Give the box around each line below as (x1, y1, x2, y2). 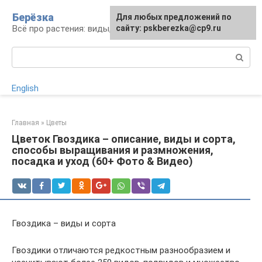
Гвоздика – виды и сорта (12, 218, 116, 229)
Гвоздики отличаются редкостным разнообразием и (12, 245, 230, 256)
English (12, 83, 39, 94)
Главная (12, 119, 39, 127)
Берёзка (12, 11, 54, 23)
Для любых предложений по (116, 12, 232, 22)
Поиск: (12, 47, 39, 58)
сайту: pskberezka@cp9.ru (116, 23, 221, 33)
